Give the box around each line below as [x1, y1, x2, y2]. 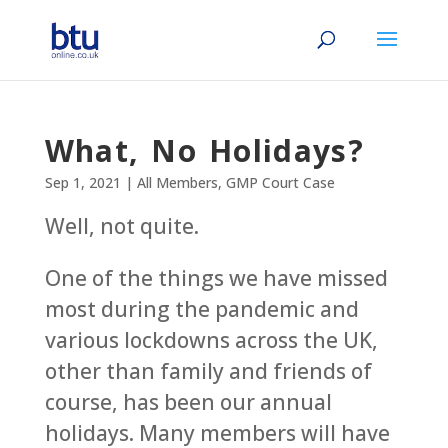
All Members [136, 173, 218, 192]
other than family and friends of [44, 357, 372, 385]
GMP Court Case [225, 173, 335, 192]
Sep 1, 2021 [44, 173, 121, 192]
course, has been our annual [44, 388, 332, 416]
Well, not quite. [44, 212, 199, 240]
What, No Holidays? [44, 130, 365, 171]
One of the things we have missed [44, 264, 388, 292]
